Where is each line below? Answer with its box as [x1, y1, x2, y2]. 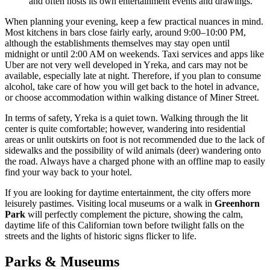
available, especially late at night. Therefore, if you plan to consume [5, 70, 261, 81]
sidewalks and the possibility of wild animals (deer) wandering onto [5, 145, 261, 155]
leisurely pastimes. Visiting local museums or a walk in [5, 198, 215, 209]
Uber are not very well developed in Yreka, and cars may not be [5, 59, 248, 70]
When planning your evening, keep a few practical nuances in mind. [5, 16, 263, 27]
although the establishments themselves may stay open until [5, 37, 230, 48]
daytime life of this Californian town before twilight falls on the [5, 219, 244, 230]
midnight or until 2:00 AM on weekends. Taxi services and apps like [5, 48, 264, 59]
